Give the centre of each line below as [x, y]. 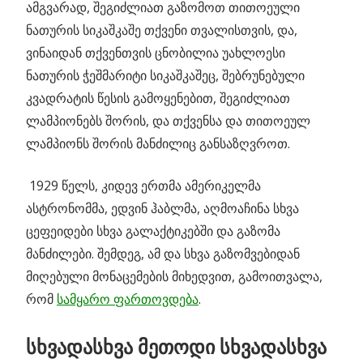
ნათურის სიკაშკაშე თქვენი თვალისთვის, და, [162, 30]
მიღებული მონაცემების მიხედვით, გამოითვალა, [174, 277]
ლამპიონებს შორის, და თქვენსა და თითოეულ [168, 121]
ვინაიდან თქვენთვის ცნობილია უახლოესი [156, 53]
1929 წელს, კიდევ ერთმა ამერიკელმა [143, 186]
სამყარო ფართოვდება [128, 299]
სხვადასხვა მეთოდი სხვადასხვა [176, 347]
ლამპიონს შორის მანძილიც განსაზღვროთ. [158, 144]
